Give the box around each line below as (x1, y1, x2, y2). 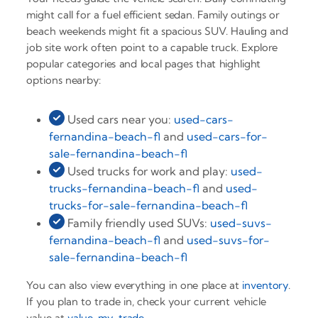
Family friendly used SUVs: (65, 215, 211, 230)
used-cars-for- (187, 128, 268, 143)
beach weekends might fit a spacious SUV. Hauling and (26, 23, 288, 38)
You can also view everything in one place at (26, 278, 243, 292)
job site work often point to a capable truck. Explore (26, 40, 278, 54)
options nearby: (26, 72, 101, 87)
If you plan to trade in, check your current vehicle (26, 294, 266, 308)
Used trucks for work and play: (65, 163, 231, 178)
